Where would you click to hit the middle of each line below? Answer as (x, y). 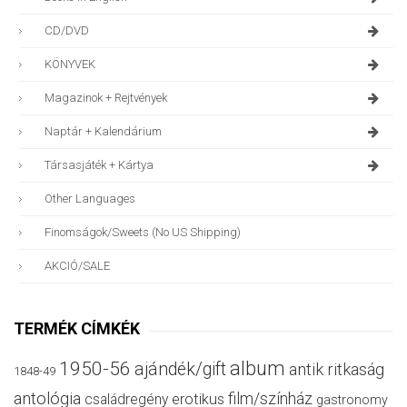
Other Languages (90, 199)
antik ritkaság (337, 370)
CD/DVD (67, 31)
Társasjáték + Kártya (99, 165)
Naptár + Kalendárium (103, 132)
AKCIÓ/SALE (77, 266)
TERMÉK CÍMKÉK (77, 329)
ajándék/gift (180, 370)
